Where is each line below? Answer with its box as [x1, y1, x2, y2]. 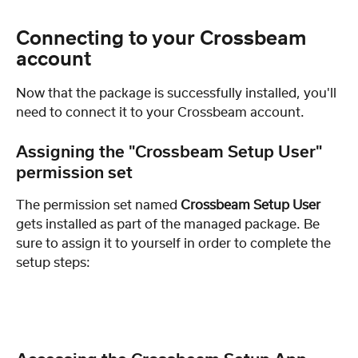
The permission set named [16, 198, 181, 212]
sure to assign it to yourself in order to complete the [16, 237, 334, 250]
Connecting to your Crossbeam [16, 30, 312, 50]
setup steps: [16, 256, 90, 269]
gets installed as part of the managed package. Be [16, 217, 323, 231]
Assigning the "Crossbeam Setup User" [16, 144, 326, 161]
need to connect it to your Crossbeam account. [16, 106, 308, 120]
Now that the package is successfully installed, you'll [16, 87, 340, 101]
